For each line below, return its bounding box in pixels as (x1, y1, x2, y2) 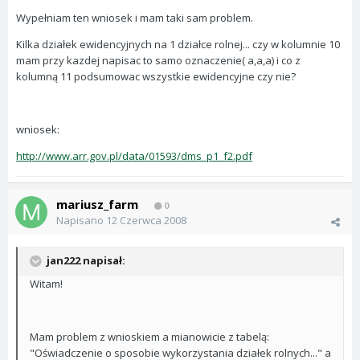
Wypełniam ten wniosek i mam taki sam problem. (16, 10, 253, 25)
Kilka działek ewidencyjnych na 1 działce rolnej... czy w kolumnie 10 (16, 37, 340, 51)
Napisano (56, 213, 106, 227)
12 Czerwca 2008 (106, 213, 186, 227)
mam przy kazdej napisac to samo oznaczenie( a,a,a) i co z (16, 53, 301, 67)
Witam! (30, 276, 63, 291)
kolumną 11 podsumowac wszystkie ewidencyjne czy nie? (16, 69, 296, 84)
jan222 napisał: (44, 252, 125, 268)
